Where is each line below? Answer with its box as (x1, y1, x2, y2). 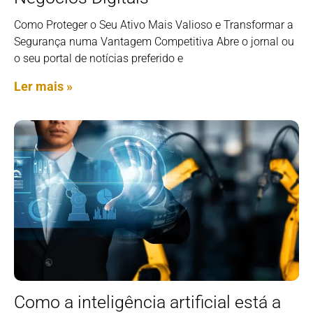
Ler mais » (14, 79, 73, 94)
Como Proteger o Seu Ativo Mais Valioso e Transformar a (14, 18, 293, 32)
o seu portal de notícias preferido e (14, 52, 183, 66)
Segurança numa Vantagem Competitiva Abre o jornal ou (14, 35, 294, 49)
